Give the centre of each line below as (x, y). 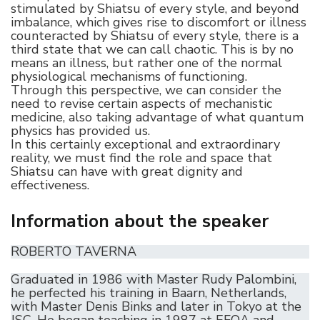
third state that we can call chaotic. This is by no (152, 50)
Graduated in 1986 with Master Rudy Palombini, (154, 279)
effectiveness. (50, 185)
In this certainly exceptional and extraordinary (145, 145)
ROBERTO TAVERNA (74, 251)
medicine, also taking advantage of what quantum (157, 117)
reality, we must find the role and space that (141, 158)
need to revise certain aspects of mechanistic (141, 104)
